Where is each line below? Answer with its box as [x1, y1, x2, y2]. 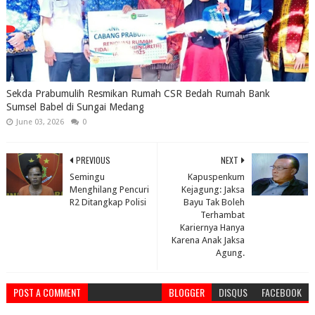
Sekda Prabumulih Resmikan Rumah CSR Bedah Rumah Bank [6, 87, 270, 99]
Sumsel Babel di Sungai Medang [6, 101, 144, 112]
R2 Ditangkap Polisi [69, 196, 146, 207]
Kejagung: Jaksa [181, 184, 245, 195]
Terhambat [200, 209, 245, 220]
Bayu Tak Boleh [184, 196, 245, 207]
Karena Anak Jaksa [172, 234, 245, 245]
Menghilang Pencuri [69, 184, 149, 195]
